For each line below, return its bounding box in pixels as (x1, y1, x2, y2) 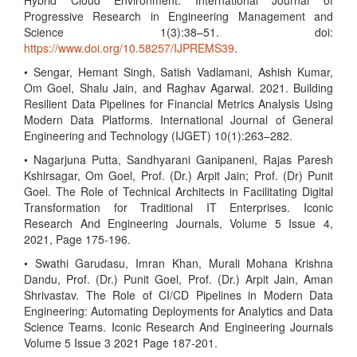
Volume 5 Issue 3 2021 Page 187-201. (24, 335, 218, 351)
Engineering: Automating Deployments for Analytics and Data (24, 303, 333, 319)
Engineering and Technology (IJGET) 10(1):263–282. (24, 127, 292, 143)
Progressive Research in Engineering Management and (24, 8, 333, 24)
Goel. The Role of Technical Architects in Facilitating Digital (24, 183, 333, 199)
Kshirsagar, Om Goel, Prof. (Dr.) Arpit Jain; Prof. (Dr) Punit (24, 167, 333, 183)
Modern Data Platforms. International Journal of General (24, 112, 333, 127)
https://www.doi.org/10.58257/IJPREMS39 (24, 40, 234, 56)
